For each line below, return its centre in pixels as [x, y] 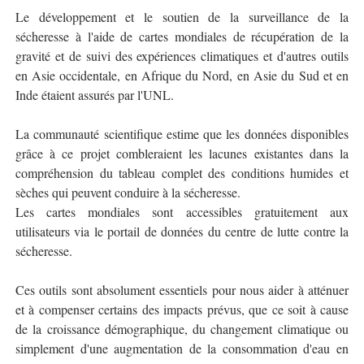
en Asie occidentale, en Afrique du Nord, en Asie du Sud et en [182, 75]
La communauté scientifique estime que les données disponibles [182, 134]
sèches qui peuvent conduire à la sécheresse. [128, 192]
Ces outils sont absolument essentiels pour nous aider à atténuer [182, 290]
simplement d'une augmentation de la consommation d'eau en [182, 348]
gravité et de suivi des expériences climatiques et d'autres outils [182, 56]
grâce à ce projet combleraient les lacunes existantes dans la [182, 153]
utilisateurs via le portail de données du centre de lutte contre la [182, 231]
